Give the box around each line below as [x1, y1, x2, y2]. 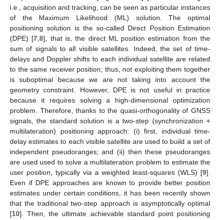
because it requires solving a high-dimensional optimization [10, 96, 210, 104]
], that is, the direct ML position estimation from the [43, 34, 211, 42]
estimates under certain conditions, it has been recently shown [10, 189, 210, 197]
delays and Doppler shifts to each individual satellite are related [10, 55, 210, 63]
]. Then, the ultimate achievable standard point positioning [20, 209, 210, 218]
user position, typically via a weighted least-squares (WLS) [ [10, 168, 202, 176]
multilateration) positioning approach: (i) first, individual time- [10, 127, 210, 135]
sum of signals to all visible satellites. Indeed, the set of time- [10, 44, 210, 53]
